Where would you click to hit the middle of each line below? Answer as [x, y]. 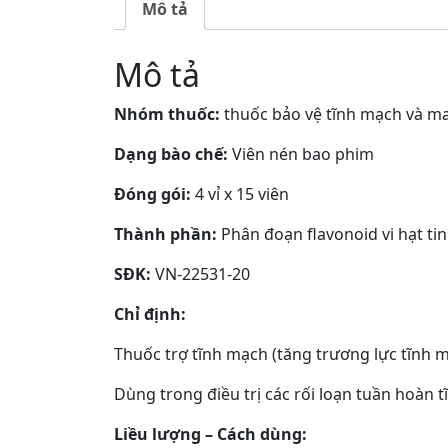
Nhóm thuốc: [167, 113]
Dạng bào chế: [171, 153]
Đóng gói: [152, 193]
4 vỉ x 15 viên [240, 193]
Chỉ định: [150, 313]
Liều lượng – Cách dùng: [210, 433]
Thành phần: [165, 233]
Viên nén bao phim [301, 153]
